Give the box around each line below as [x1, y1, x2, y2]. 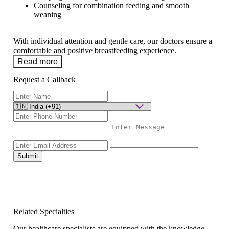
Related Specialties [13, 207, 74, 216]
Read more [17, 57, 58, 66]
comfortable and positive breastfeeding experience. [13, 46, 176, 55]
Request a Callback [13, 75, 76, 84]
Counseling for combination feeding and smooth [34, 1, 189, 10]
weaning [34, 10, 61, 19]
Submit [17, 152, 38, 161]
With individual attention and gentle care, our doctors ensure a [13, 37, 212, 46]
